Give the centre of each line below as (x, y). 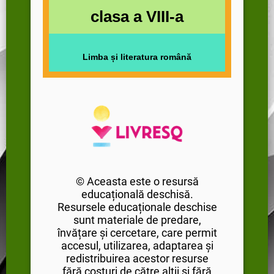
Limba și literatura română (137, 57)
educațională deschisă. (137, 194)
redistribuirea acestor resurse (137, 258)
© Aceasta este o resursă (137, 181)
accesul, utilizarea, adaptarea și (137, 245)
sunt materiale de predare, (137, 220)
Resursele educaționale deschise (137, 207)
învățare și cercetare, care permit (137, 232)
